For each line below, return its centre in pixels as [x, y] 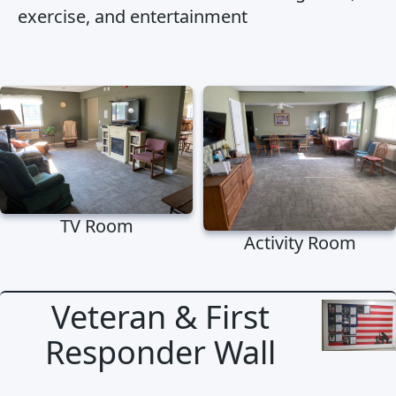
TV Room [96, 225]
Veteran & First [161, 316]
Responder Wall [161, 352]
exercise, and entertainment [133, 17]
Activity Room [300, 242]
